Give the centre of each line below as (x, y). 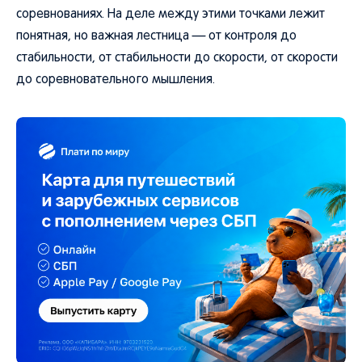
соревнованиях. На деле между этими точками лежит (170, 15)
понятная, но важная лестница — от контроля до (156, 36)
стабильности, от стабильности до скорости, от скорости (177, 58)
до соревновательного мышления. (116, 80)
